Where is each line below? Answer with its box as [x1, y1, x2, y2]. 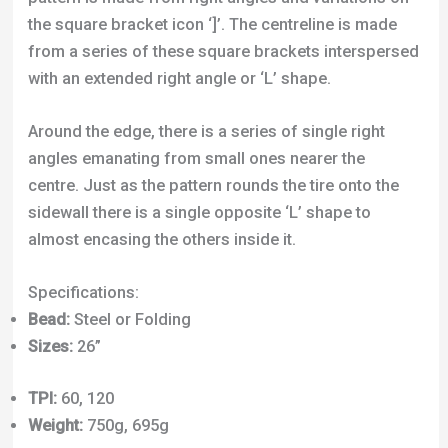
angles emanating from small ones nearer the [27, 148, 365, 168]
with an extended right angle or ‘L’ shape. [27, 68, 331, 88]
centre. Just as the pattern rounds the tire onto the [27, 175, 399, 195]
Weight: [27, 415, 83, 435]
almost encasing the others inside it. [27, 229, 296, 249]
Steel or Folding [69, 310, 191, 330]
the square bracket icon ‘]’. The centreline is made [27, 14, 397, 34]
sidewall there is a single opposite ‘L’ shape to [27, 202, 371, 222]
